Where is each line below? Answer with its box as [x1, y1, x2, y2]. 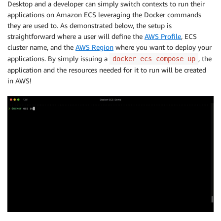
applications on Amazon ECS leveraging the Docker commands [7, 10, 201, 19]
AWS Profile [145, 32, 181, 40]
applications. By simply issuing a [7, 54, 110, 63]
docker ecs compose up [112, 54, 195, 63]
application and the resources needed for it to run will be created [7, 65, 206, 74]
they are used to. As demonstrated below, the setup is [7, 21, 172, 30]
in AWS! [7, 76, 32, 85]
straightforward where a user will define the [7, 32, 145, 40]
